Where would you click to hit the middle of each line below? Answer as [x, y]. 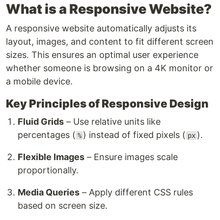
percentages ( [47, 135]
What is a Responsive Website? [109, 9]
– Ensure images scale [131, 157]
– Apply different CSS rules [136, 192]
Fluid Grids [41, 122]
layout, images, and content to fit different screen [110, 41]
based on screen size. [63, 206]
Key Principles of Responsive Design [107, 103]
